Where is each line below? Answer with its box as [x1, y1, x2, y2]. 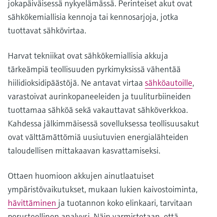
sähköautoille [145, 77, 192, 88]
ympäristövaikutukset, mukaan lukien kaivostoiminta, [8, 183, 198, 195]
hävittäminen [8, 197, 58, 208]
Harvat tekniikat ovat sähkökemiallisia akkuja [8, 49, 168, 61]
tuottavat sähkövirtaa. [8, 24, 88, 36]
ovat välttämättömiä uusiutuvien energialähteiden [8, 131, 188, 142]
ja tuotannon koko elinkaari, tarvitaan [58, 197, 192, 208]
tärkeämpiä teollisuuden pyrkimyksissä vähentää [8, 63, 181, 75]
